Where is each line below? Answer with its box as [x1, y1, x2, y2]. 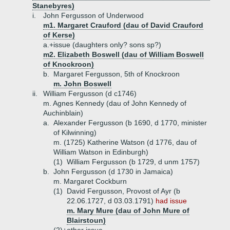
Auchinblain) [43, 109, 83, 117]
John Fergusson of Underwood [43, 11, 144, 20]
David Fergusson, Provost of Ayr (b [67, 187, 180, 195]
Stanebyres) [32, 2, 74, 10]
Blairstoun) [67, 216, 106, 224]
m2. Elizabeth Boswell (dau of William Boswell [43, 50, 204, 59]
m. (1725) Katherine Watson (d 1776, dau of [53, 138, 197, 146]
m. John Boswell [53, 80, 111, 88]
